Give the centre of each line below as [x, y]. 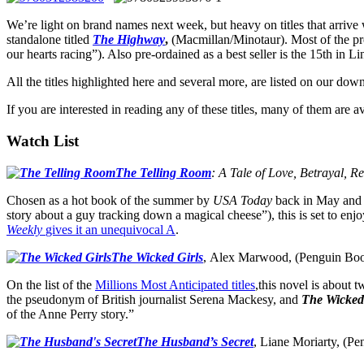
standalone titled [50, 40]
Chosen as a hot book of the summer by [110, 200]
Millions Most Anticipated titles [175, 284]
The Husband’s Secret [195, 341]
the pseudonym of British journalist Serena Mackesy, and [154, 299]
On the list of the [51, 284]
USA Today [243, 200]
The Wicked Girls [157, 257]
